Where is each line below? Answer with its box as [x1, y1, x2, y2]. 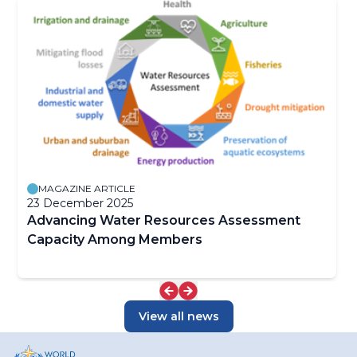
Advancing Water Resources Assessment [27, 212, 300, 228]
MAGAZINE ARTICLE [38, 182, 135, 194]
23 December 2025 [27, 195, 133, 210]
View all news [138, 308, 219, 324]
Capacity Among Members [27, 231, 202, 247]
